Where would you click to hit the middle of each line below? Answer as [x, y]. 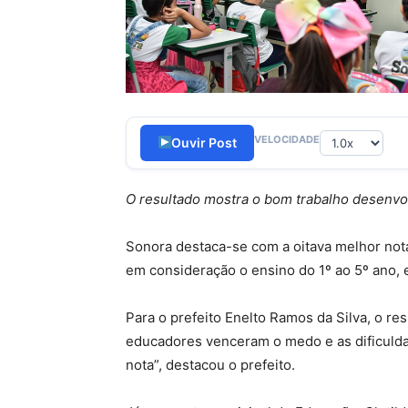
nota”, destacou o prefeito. [210, 365]
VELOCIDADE [287, 139]
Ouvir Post [204, 143]
